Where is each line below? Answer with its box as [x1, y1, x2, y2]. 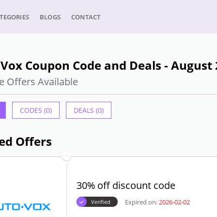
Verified [91, 198, 110, 205]
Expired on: [124, 197, 157, 206]
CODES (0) [19, 106, 52, 115]
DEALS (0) [73, 106, 104, 115]
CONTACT [71, 13, 101, 21]
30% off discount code [76, 179, 175, 192]
